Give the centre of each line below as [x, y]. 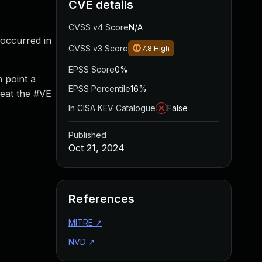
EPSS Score [92, 69]
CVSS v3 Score [98, 48]
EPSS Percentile [99, 89]
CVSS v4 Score [99, 27]
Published [87, 135]
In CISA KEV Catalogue [112, 108]
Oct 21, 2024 [96, 148]
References [101, 199]
